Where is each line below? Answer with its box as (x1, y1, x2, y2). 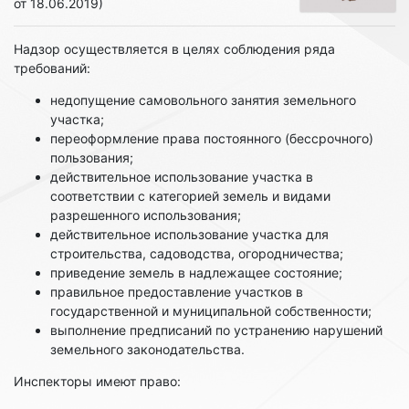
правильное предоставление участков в (50, 283, 303, 299)
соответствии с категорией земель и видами (50, 187, 330, 204)
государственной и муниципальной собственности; (50, 302, 372, 319)
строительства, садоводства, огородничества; (50, 245, 343, 261)
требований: (14, 59, 90, 76)
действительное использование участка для (50, 225, 329, 242)
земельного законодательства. (50, 341, 245, 357)
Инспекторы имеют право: (14, 372, 181, 389)
